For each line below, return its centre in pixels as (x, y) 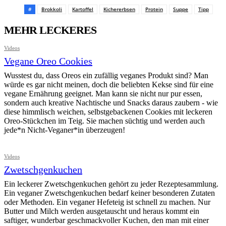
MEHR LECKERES (50, 30)
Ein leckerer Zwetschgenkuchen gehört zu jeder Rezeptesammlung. (111, 184)
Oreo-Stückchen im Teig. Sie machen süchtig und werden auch (104, 121)
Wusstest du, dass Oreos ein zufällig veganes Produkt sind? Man (106, 76)
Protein (154, 9)
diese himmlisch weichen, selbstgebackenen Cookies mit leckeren (108, 112)
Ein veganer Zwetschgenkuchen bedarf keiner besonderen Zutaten (109, 193)
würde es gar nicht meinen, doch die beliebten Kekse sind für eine (109, 85)
